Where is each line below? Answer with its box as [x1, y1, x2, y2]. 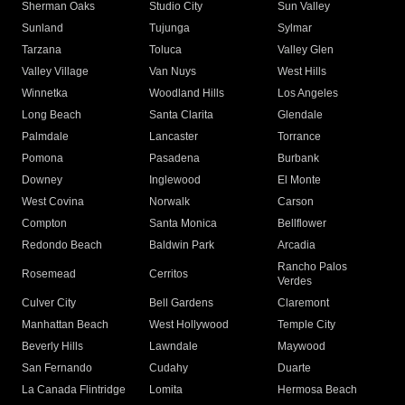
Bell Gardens [149, 297, 214, 310]
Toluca [149, 43, 183, 57]
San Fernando [22, 362, 92, 375]
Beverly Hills [22, 340, 83, 353]
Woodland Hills [149, 87, 225, 100]
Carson [277, 195, 314, 209]
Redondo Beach [22, 239, 102, 252]
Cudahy [149, 362, 189, 375]
